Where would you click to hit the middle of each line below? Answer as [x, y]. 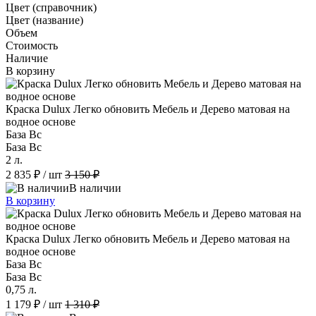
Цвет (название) [44, 20]
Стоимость [32, 45]
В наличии [95, 188]
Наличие [27, 58]
